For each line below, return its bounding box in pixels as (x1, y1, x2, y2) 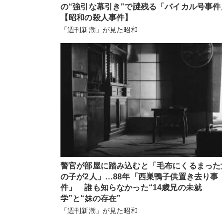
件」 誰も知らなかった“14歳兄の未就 (60, 183, 202, 192)
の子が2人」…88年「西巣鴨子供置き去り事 (60, 172, 219, 181)
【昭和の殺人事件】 (60, 13, 133, 22)
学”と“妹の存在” (60, 194, 121, 203)
